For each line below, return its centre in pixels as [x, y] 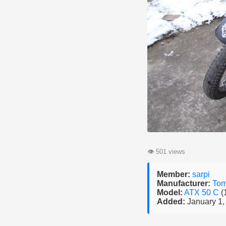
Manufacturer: [184, 183]
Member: [174, 174]
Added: [171, 202]
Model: [170, 192]
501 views [169, 152]
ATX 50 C [203, 192]
